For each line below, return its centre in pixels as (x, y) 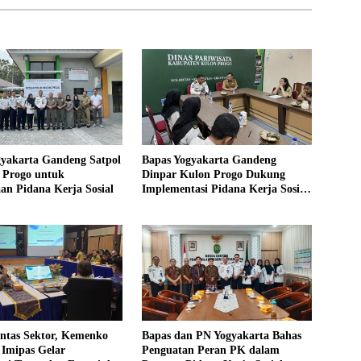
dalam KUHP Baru (188, 204)
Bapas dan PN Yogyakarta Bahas (221, 336)
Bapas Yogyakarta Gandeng (209, 160)
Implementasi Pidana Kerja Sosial (225, 189)
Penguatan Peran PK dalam (210, 351)
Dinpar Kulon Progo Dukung (213, 175)
